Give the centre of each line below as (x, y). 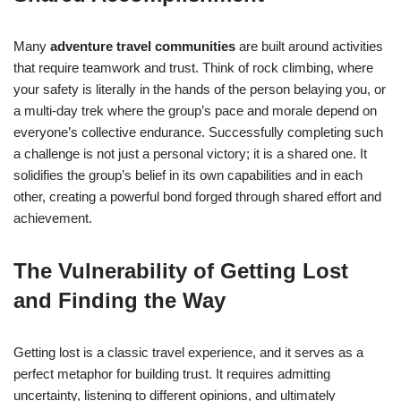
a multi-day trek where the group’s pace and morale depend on (195, 111)
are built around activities (309, 47)
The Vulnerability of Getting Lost (181, 271)
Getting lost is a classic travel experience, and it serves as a (188, 353)
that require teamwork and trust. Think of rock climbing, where (193, 68)
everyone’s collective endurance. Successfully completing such (198, 132)
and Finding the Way (119, 301)
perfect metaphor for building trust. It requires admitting (172, 374)
